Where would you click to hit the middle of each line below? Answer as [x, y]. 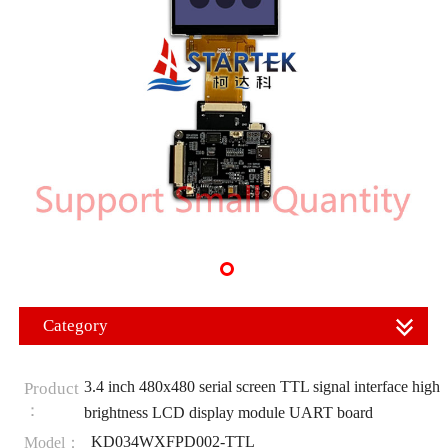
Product [51, 388]
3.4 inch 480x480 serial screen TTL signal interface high [261, 386]
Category [75, 325]
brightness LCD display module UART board [228, 412]
